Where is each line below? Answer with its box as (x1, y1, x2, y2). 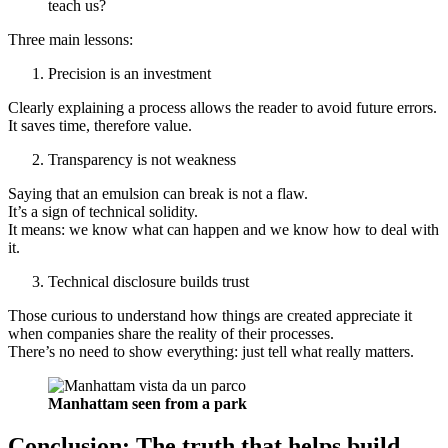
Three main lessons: (8, 31, 133, 49)
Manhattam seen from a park (48, 395, 247, 413)
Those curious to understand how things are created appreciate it (8, 307, 412, 325)
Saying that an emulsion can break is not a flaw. (8, 185, 308, 203)
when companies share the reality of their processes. (8, 325, 334, 343)
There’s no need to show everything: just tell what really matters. (8, 343, 414, 361)
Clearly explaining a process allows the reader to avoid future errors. (8, 99, 437, 117)
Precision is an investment (48, 65, 211, 83)
